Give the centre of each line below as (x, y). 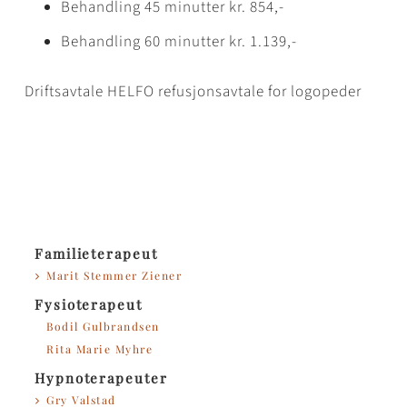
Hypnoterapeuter (101, 378)
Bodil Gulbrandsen (103, 327)
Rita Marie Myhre (99, 349)
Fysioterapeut (89, 305)
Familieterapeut (96, 254)
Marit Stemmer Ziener (114, 276)
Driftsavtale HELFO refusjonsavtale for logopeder (194, 92)
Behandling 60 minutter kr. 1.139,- (179, 42)
